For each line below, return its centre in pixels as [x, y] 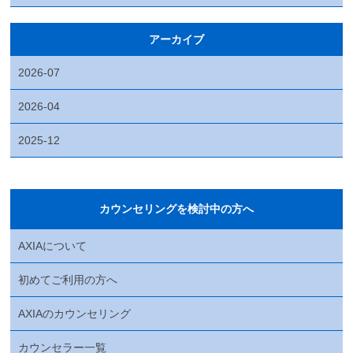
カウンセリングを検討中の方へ [176, 208]
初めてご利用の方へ [68, 279]
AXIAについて [53, 245]
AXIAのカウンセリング [75, 313]
